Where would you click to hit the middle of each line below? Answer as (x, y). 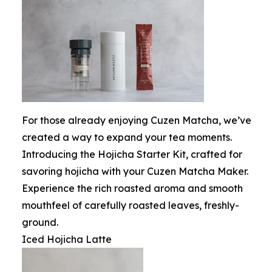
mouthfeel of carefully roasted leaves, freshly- (131, 205)
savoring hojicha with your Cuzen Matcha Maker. (135, 171)
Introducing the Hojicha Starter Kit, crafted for (132, 154)
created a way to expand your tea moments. (127, 137)
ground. (40, 222)
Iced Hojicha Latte (67, 239)
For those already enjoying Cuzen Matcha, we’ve (137, 120)
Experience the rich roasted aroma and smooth (132, 188)
